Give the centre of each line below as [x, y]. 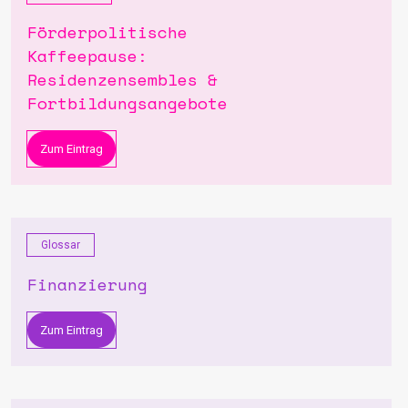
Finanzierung [87, 285]
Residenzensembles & [122, 79]
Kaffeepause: [87, 55]
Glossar [61, 245]
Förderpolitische [107, 31]
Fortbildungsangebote [127, 102]
